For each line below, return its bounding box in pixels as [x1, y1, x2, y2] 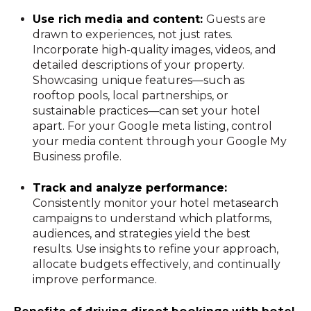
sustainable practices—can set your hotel [33, 104, 261, 118]
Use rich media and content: [33, 12, 207, 26]
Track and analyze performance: [33, 180, 228, 194]
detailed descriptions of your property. [33, 58, 245, 72]
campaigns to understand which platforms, [33, 211, 272, 225]
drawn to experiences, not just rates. [33, 28, 233, 42]
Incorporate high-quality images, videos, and [33, 43, 277, 57]
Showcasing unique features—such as [33, 74, 245, 87]
